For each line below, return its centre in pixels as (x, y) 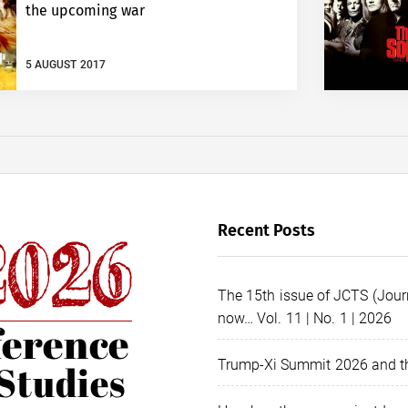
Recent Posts (267, 231)
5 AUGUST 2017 (66, 64)
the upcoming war (85, 11)
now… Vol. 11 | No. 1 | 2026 (305, 319)
